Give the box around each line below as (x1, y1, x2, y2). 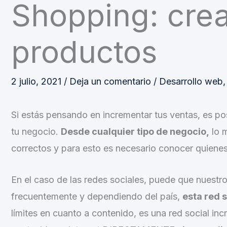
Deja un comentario (69, 76, 151, 87)
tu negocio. (11, 126, 61, 137)
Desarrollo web (159, 76, 223, 87)
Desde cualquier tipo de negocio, (61, 126, 209, 137)
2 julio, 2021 (11, 76, 64, 87)
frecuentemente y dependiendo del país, (11, 191, 182, 202)
